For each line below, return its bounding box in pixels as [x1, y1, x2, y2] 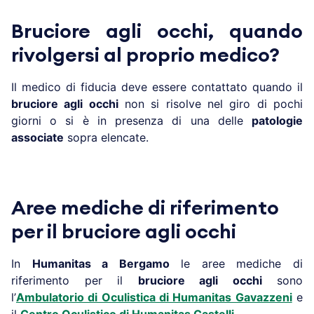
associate [11, 130, 64, 144]
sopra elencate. [64, 130, 149, 144]
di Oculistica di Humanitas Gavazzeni [84, 289, 292, 304]
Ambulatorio [16, 289, 84, 304]
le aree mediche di [180, 256, 303, 271]
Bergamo [108, 256, 181, 271]
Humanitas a [32, 256, 109, 271]
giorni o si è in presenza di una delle [11, 113, 252, 128]
